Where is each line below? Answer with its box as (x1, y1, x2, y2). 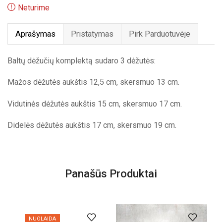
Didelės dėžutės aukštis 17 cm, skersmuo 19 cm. (7, 120, 176, 130)
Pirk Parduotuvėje (129, 29, 190, 39)
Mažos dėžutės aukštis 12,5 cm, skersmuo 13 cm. (7, 77, 179, 87)
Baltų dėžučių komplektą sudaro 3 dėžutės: (7, 55, 156, 65)
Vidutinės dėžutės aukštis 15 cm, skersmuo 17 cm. (7, 99, 182, 109)
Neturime (18, 3, 50, 13)
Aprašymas (15, 29, 55, 39)
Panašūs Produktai (65, 167, 157, 180)
